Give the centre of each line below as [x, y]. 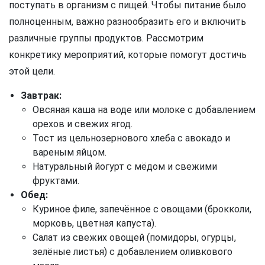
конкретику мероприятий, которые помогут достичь [128, 55]
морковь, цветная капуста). [94, 224]
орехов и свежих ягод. [83, 124]
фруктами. [56, 181]
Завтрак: [41, 96]
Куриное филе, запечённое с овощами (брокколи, [142, 209]
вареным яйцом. [70, 153]
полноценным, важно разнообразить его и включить [127, 22]
